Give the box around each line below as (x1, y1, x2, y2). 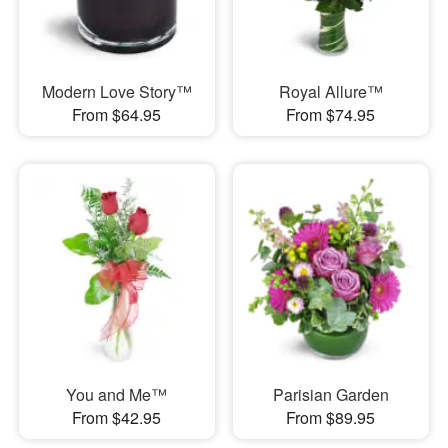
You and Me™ (66, 383, 168, 407)
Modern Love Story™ (41, 79, 192, 103)
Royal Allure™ (278, 79, 383, 103)
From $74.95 (286, 102, 376, 126)
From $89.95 (286, 406, 376, 430)
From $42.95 (72, 406, 162, 430)
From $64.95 (72, 102, 162, 126)
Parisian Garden (272, 383, 389, 407)
